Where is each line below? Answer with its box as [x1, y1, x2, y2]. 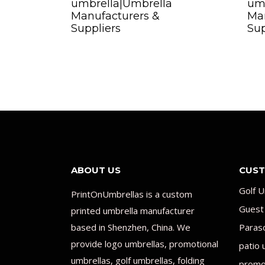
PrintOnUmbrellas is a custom [71, 188, 192, 200]
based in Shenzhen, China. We [71, 221, 190, 233]
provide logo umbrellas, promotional [71, 237, 218, 250]
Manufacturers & [71, 9, 160, 22]
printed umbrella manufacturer [71, 204, 195, 216]
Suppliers [71, 21, 121, 35]
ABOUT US [71, 164, 121, 176]
